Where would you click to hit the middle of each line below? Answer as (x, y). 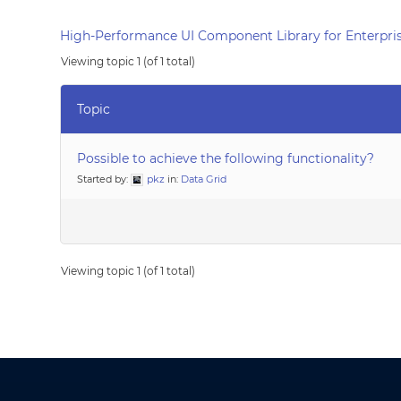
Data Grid (204, 179)
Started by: (104, 179)
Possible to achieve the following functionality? (226, 158)
